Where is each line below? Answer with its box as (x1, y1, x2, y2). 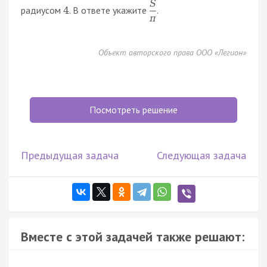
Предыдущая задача (21, 148, 119, 162)
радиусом (21, 4, 63, 16)
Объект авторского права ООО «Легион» (98, 46, 246, 58)
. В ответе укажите (69, 4, 149, 16)
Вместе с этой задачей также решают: (21, 228, 244, 245)
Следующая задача (157, 148, 246, 162)
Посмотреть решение (89, 103, 178, 116)
